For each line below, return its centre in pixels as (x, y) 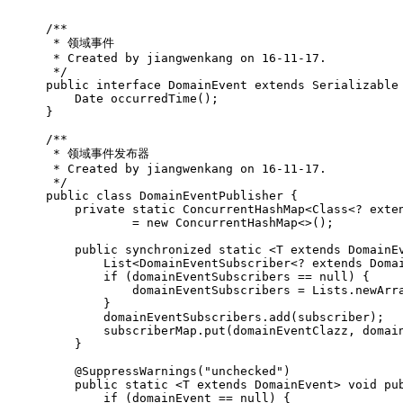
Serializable (355, 85)
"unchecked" (244, 372)
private (100, 210)
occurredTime (154, 99)
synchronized (168, 250)
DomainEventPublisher (211, 196)
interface (129, 85)
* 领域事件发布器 (98, 154)
